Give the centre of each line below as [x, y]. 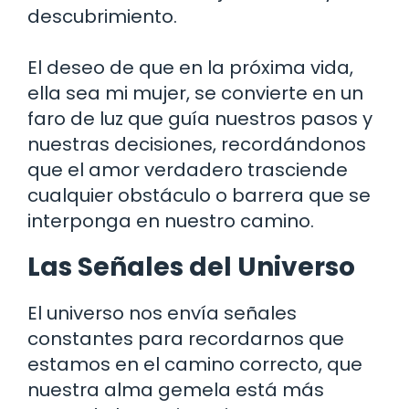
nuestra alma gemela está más [176, 389]
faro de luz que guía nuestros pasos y [200, 118]
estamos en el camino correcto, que [195, 364]
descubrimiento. [102, 16]
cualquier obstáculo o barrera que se [199, 195]
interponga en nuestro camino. [171, 220]
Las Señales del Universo [191, 267]
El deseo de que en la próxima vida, [190, 67]
